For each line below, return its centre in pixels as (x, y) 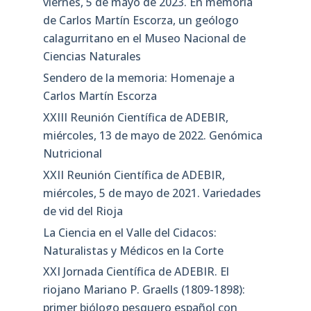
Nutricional (72, 153)
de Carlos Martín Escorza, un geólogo (141, 20)
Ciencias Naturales (92, 57)
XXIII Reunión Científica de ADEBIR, (135, 117)
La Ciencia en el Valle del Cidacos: (129, 232)
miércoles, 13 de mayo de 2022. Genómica (152, 135)
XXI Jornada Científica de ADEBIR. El (136, 272)
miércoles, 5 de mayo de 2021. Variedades (152, 193)
